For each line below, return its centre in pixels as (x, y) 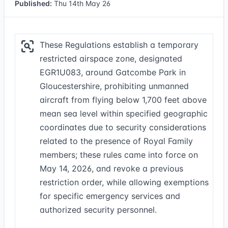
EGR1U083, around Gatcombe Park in (113, 72)
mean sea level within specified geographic (124, 113)
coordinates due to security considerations (123, 127)
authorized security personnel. (98, 210)
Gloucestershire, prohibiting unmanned (114, 86)
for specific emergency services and (110, 196)
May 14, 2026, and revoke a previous (111, 168)
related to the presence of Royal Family (116, 141)
